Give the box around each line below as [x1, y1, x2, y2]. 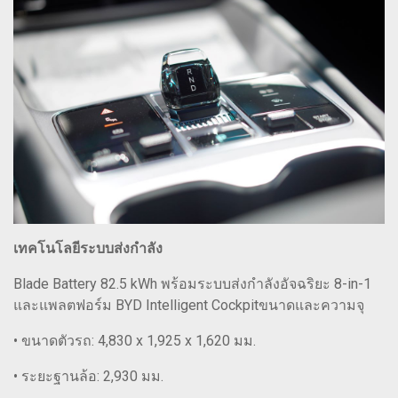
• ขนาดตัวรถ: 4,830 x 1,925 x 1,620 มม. [13, 332, 256, 350]
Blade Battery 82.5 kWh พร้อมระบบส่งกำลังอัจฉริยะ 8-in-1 [13, 275, 371, 293]
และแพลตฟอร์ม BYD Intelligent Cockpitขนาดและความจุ [13, 297, 364, 314]
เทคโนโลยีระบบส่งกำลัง [13, 240, 163, 258]
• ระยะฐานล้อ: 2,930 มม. [13, 368, 163, 386]
